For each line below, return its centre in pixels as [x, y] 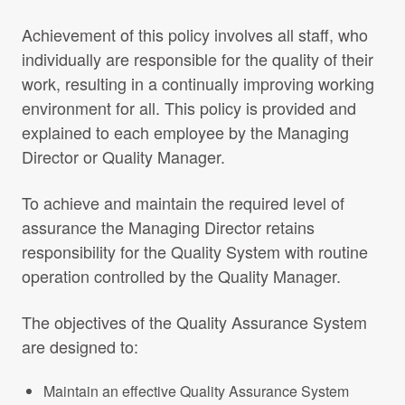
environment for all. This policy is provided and [189, 108]
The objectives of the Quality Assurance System [194, 322]
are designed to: [80, 346]
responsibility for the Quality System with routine [195, 251]
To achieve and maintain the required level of [183, 202]
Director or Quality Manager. [123, 156]
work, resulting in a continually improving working [198, 83]
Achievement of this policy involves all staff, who [195, 34]
